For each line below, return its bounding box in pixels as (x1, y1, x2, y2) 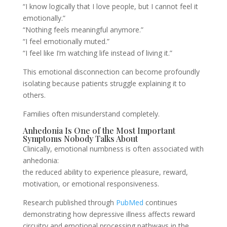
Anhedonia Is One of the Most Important (22, 125, 175, 136)
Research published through (22, 198, 116, 207)
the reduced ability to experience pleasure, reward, (22, 167, 188, 177)
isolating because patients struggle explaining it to (22, 79, 186, 88)
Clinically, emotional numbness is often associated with (22, 144, 204, 154)
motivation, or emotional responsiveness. (22, 179, 159, 188)
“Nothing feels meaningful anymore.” (22, 25, 143, 34)
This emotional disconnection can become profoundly (22, 67, 200, 77)
